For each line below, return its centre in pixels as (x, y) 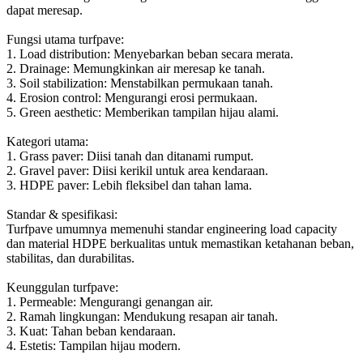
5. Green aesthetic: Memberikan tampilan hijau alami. (143, 112)
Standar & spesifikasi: (62, 214)
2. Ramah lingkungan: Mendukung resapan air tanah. (142, 316)
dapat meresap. (45, 10)
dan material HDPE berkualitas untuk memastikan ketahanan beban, (180, 243)
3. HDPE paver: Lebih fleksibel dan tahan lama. (129, 185)
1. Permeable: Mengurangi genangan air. (110, 301)
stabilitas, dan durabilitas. (70, 258)
